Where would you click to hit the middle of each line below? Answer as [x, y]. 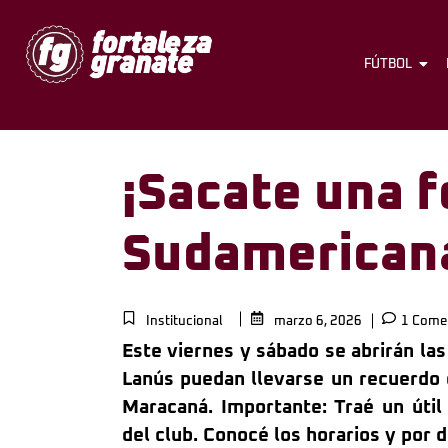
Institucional [184, 322]
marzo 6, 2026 [318, 322]
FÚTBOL [388, 64]
